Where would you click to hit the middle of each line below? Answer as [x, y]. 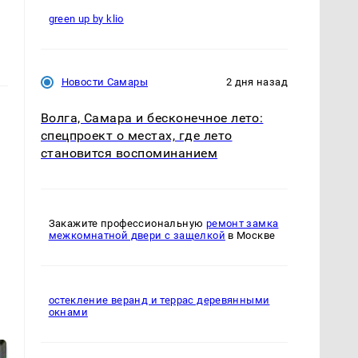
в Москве [250, 236]
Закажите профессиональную [127, 224]
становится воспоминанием [129, 153]
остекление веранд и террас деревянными [159, 300]
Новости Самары [104, 82]
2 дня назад [257, 82]
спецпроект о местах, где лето [136, 136]
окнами [68, 312]
